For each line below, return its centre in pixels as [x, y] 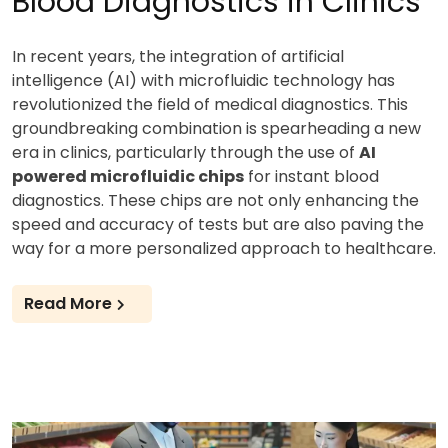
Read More [68, 303]
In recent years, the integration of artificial [178, 56]
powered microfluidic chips [128, 176]
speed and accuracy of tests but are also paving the [218, 224]
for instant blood [311, 176]
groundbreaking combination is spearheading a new [216, 128]
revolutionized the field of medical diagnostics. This [210, 104]
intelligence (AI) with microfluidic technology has [203, 80]
